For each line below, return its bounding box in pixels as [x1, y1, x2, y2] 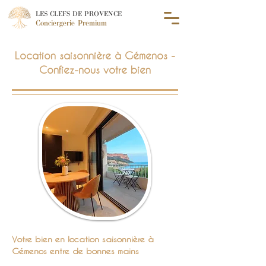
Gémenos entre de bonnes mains [12, 246, 139, 256]
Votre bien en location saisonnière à [12, 234, 154, 244]
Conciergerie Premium [36, 19, 107, 27]
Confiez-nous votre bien [39, 64, 151, 75]
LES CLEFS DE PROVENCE [36, 10, 122, 18]
